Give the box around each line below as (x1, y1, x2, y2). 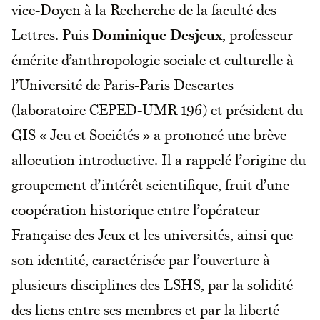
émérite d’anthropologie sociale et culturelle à (11, 49, 294, 69)
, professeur (222, 24, 293, 44)
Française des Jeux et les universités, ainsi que (11, 224, 293, 244)
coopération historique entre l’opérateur (11, 199, 260, 219)
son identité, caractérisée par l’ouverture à (11, 249, 270, 269)
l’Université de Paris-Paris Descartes (11, 74, 234, 94)
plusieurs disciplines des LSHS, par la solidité (11, 274, 293, 294)
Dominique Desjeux (92, 24, 222, 44)
